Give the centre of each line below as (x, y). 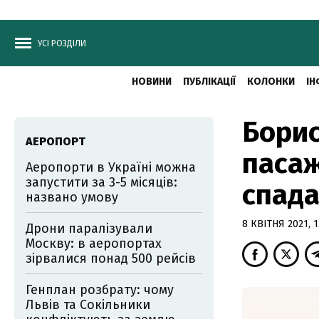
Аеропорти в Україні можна (111, 167)
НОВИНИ (151, 82)
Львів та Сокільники (88, 305)
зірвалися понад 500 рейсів (111, 258)
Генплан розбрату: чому (100, 290)
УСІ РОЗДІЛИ (62, 43)
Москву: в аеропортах (94, 244)
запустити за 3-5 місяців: (101, 182)
